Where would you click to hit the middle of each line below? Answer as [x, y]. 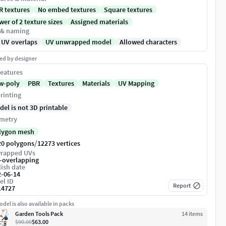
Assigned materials [99, 22]
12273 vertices [59, 144]
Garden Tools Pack [39, 214]
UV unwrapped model [78, 42]
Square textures [128, 10]
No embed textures [67, 10]
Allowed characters [148, 42]
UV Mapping [136, 83]
